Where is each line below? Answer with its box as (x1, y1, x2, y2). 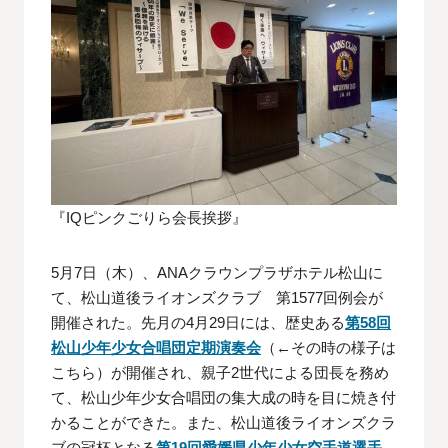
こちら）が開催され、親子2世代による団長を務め (51, 364, 390, 382)
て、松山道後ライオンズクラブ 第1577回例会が (51, 289, 384, 307)
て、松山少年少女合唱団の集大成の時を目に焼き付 (51, 389, 397, 407)
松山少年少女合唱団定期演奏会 (51, 339, 262, 357)
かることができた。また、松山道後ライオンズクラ (51, 414, 397, 432)
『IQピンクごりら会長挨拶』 (51, 208, 248, 226)
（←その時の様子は (261, 339, 397, 357)
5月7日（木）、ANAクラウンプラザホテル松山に (51, 264, 384, 282)
